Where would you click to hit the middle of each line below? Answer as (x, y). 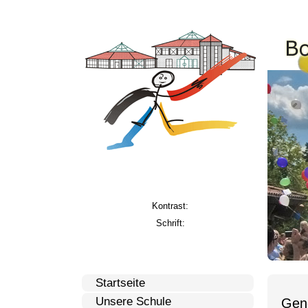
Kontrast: (170, 206)
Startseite (120, 283)
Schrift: (170, 223)
